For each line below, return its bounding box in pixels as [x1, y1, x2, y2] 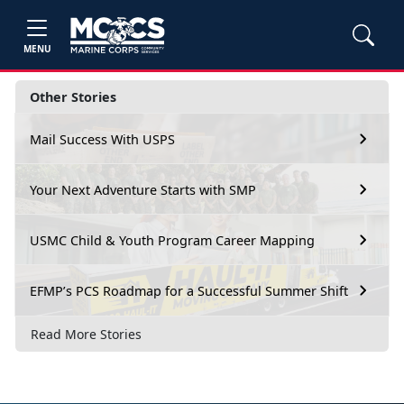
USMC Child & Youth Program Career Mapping [30, 231, 315, 249]
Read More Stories [31, 325, 142, 343]
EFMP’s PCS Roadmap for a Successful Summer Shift [30, 281, 348, 299]
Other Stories [30, 88, 116, 106]
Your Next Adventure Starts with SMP [30, 180, 256, 198]
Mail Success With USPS [30, 130, 175, 148]
